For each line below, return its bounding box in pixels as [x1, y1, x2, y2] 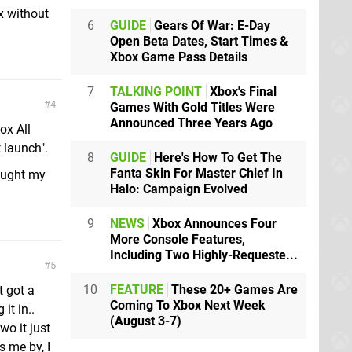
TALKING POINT [110, 84, 202, 99]
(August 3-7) [110, 313, 181, 328]
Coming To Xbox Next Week [110, 298, 266, 313]
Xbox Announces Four [149, 216, 277, 231]
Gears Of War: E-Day [151, 18, 270, 33]
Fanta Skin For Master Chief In [110, 166, 283, 181]
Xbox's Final [207, 84, 277, 99]
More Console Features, [110, 232, 245, 247]
